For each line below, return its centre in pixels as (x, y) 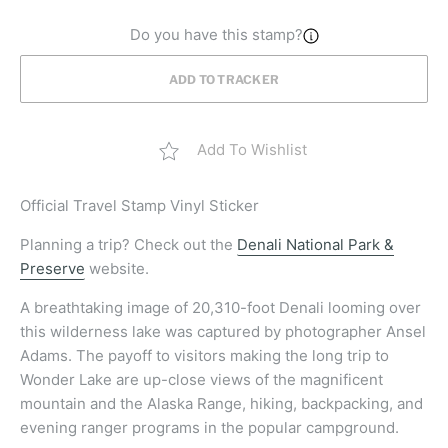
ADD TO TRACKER (224, 79)
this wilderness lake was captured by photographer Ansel (223, 332)
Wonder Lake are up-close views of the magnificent (201, 380)
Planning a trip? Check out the (128, 245)
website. (117, 269)
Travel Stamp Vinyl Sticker (166, 206)
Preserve (52, 269)
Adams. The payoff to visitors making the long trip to (204, 356)
